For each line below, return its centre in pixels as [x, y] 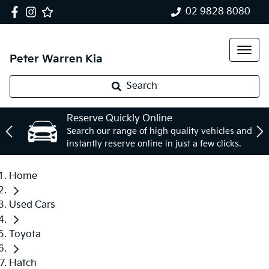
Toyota [25, 234]
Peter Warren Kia [56, 59]
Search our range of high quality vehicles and [159, 131]
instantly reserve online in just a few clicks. [154, 144]
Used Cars [32, 205]
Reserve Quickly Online [119, 119]
